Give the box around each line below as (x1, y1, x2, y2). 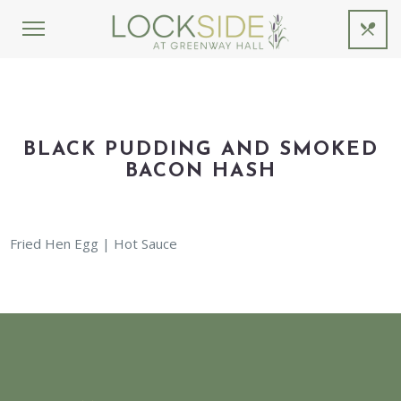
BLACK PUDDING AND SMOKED (22, 140, 379, 160)
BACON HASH (124, 161, 277, 182)
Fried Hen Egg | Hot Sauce (10, 235, 178, 252)
